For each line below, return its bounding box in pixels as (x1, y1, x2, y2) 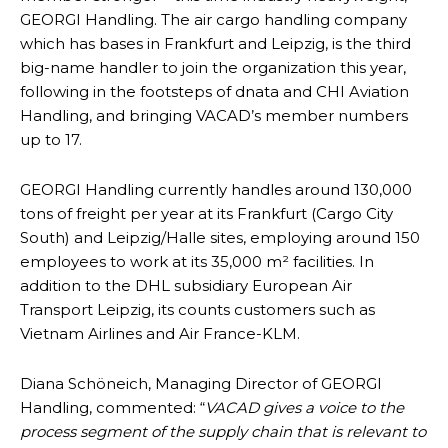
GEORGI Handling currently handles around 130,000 (20, 180, 412, 200)
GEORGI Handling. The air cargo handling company (20, 10, 407, 30)
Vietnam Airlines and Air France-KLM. (20, 324, 300, 344)
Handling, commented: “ (20, 398, 205, 418)
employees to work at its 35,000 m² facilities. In (20, 252, 374, 272)
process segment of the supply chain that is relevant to (20, 422, 426, 442)
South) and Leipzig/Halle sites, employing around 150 (20, 228, 420, 248)
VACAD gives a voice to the (205, 398, 404, 418)
